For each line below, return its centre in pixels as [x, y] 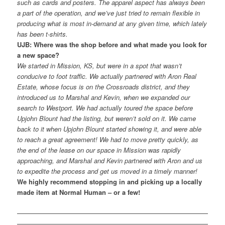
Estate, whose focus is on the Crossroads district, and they [103, 87]
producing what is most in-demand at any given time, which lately [112, 23]
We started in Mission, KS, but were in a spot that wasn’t [99, 66]
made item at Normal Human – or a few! [78, 192]
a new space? [38, 55]
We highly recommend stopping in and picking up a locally [109, 182]
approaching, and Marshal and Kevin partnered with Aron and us [109, 160]
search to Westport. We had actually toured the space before [105, 108]
